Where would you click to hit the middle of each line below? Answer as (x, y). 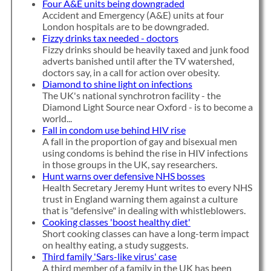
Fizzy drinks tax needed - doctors (110, 38)
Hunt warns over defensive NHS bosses (123, 176)
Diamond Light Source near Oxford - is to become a (147, 107)
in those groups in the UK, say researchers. (129, 165)
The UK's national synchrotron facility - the (131, 96)
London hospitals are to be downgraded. (125, 27)
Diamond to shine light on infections (117, 84)
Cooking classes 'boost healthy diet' (116, 222)
